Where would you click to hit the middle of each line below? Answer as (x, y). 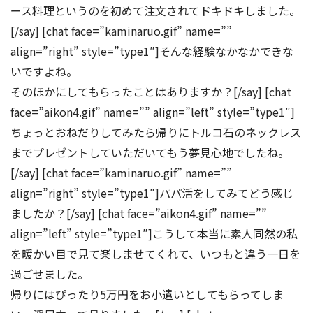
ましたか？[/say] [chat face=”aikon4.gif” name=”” (139, 213)
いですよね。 (44, 71)
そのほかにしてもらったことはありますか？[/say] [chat (151, 91)
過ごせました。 (50, 274)
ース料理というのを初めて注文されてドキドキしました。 (155, 10)
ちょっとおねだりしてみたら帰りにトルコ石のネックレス (156, 132)
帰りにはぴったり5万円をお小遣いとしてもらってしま (147, 294)
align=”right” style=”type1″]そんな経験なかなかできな (152, 51)
